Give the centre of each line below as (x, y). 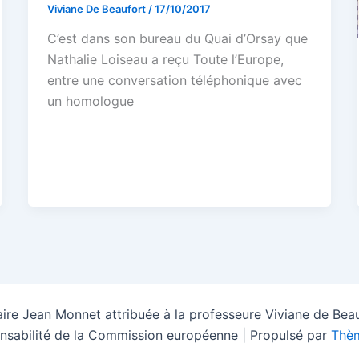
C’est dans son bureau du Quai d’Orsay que (177, 39)
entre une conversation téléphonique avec (174, 81)
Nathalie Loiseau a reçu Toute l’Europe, (165, 60)
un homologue (90, 101)
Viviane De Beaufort (97, 8)
